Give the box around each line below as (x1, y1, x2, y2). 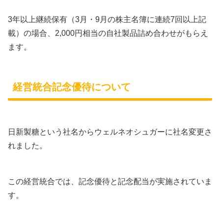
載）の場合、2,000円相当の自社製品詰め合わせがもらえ (8, 29, 208, 38)
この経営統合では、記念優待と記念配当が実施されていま (8, 177, 212, 186)
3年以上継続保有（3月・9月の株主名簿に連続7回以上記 (8, 15, 206, 24)
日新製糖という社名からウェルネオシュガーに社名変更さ (8, 128, 212, 137)
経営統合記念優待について (13, 81, 131, 92)
